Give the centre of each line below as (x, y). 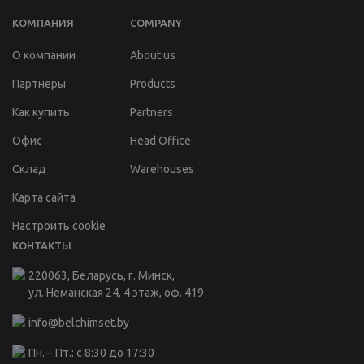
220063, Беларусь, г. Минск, (102, 276)
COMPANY (156, 23)
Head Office (160, 141)
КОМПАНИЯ (43, 23)
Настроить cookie (59, 226)
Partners (152, 113)
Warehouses (162, 169)
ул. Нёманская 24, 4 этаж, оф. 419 (116, 293)
